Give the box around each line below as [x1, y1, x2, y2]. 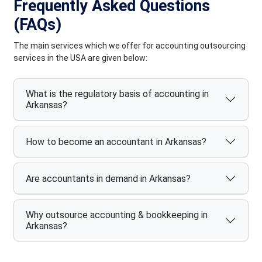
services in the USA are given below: [13, 53, 148, 63]
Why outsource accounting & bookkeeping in [26, 209, 208, 221]
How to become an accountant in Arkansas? [26, 136, 207, 147]
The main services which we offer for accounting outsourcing [13, 41, 246, 51]
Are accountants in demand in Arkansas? [26, 173, 191, 184]
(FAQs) [13, 15, 62, 35]
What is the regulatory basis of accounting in [26, 88, 209, 100]
